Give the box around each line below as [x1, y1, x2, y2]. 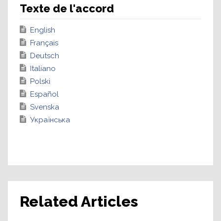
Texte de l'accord [20, 2, 114, 15]
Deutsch [30, 51, 59, 60]
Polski [30, 77, 50, 86]
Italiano [30, 64, 56, 73]
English [30, 26, 55, 35]
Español [30, 90, 59, 99]
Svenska [30, 103, 59, 111]
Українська [30, 115, 70, 124]
